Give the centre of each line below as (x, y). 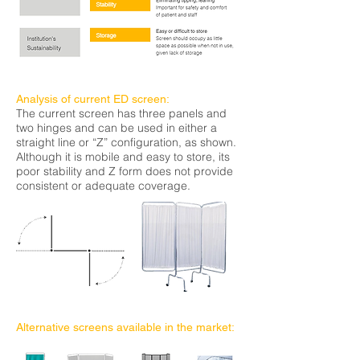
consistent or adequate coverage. (103, 186)
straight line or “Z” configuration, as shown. (126, 142)
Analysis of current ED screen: (93, 99)
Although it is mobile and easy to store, (117, 157)
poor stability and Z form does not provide (125, 171)
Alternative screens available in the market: (125, 327)
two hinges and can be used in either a (117, 128)
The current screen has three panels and (121, 113)
